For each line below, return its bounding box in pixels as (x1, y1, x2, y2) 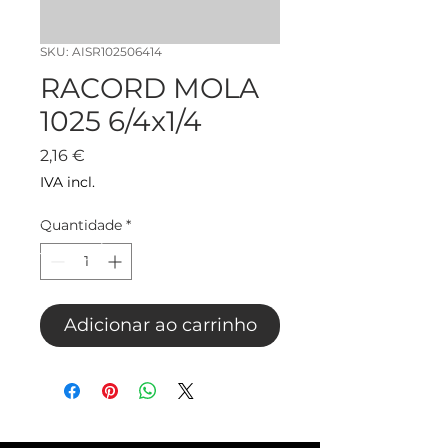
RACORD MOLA (40, 71, 259, 106)
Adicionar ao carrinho (63, 314, 257, 337)
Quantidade (40, 216, 122, 235)
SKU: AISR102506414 (40, 44, 162, 60)
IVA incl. (40, 173, 95, 192)
